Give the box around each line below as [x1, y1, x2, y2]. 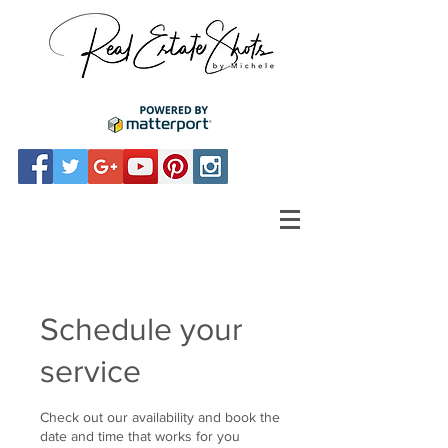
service [40, 353, 141, 388]
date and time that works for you [40, 428, 240, 444]
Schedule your [40, 311, 243, 346]
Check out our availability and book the [40, 409, 280, 425]
